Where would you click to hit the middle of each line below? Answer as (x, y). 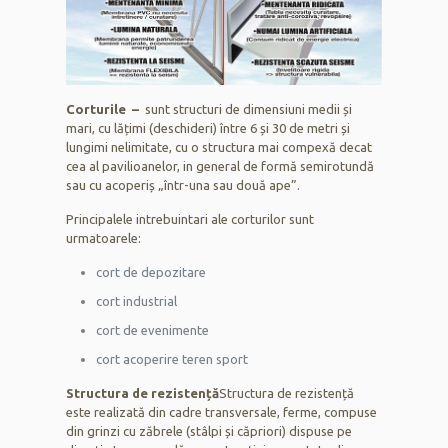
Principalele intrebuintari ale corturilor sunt (190, 218)
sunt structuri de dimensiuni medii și (249, 108)
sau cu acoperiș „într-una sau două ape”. (183, 184)
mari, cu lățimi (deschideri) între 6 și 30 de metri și (208, 127)
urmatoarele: (104, 237)
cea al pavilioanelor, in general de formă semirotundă (220, 165)
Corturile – (106, 108)
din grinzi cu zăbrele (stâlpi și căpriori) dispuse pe (209, 430)
